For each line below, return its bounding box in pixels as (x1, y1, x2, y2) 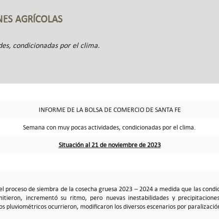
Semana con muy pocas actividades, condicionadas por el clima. (23, 123, 196, 131)
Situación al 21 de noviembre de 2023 (58, 140, 161, 149)
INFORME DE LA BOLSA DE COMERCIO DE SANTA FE (38, 105, 181, 114)
